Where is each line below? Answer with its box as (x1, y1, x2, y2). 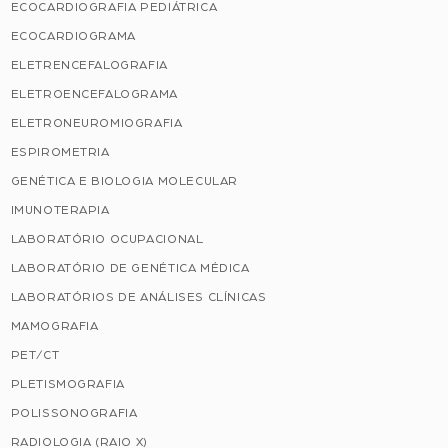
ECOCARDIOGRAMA (10, 29, 136, 42)
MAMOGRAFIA (10, 319, 99, 332)
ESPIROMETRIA (10, 145, 110, 158)
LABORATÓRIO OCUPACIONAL (10, 232, 204, 245)
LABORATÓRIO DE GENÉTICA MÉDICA (10, 261, 250, 274)
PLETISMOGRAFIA (10, 377, 125, 390)
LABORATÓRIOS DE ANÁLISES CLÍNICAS (10, 290, 267, 303)
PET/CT (10, 348, 60, 361)
